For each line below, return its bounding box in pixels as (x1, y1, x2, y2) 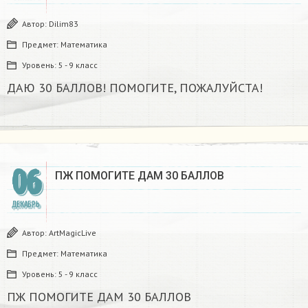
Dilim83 (49, 19, 78, 30)
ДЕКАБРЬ (11, 199, 40, 210)
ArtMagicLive (49, 228, 96, 239)
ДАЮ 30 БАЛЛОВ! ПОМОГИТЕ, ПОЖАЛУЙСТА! (7, 80, 263, 96)
